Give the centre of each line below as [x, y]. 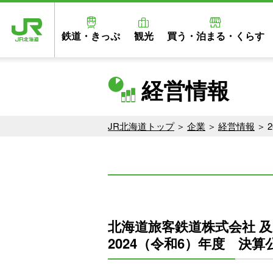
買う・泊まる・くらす [215, 36]
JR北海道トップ [141, 126]
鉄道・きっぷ [91, 36]
